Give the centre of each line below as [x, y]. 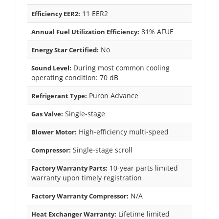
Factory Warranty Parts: [69, 168]
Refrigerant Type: [59, 96]
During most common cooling [120, 67]
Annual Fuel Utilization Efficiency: [85, 32]
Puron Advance [113, 95]
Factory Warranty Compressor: [80, 196]
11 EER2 [94, 13]
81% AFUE [156, 31]
